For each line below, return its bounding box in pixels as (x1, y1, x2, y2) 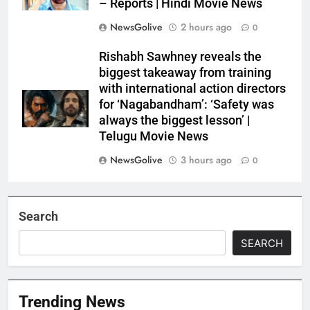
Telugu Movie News (99, 129, 208, 144)
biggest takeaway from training (99, 66, 271, 80)
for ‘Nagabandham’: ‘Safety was (99, 98, 274, 112)
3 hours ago (181, 153, 232, 167)
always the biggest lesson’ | (99, 113, 250, 128)
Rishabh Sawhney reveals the (99, 50, 262, 64)
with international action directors (99, 82, 286, 96)
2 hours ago (181, 20, 232, 35)
